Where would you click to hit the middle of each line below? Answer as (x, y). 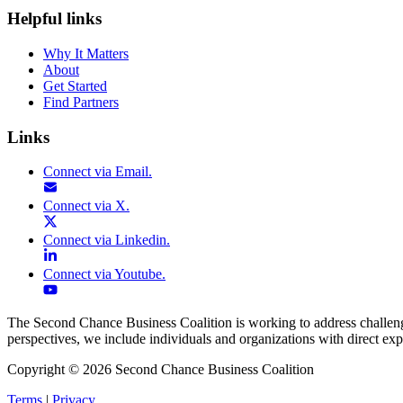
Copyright (36, 370)
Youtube (138, 274)
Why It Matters (86, 54)
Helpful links (54, 19)
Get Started (75, 86)
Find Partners (81, 103)
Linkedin (141, 240)
